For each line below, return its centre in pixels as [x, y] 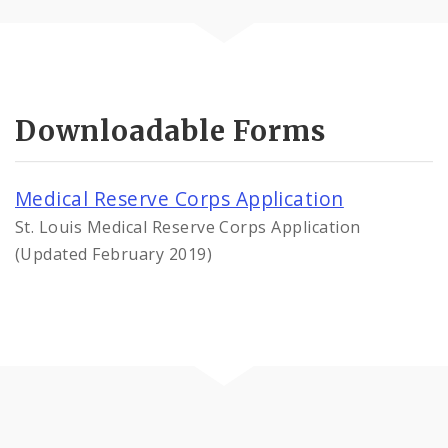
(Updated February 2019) [114, 254]
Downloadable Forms [170, 131]
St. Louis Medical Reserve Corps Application [188, 227]
